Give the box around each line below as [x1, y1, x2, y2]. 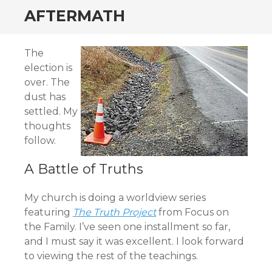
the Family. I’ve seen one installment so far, [24, 221, 230, 233]
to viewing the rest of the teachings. [24, 250, 198, 262]
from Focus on [156, 206, 229, 218]
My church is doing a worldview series [24, 192, 206, 203]
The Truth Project [73, 206, 156, 218]
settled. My [24, 106, 78, 117]
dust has [24, 91, 66, 103]
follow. [24, 135, 56, 146]
